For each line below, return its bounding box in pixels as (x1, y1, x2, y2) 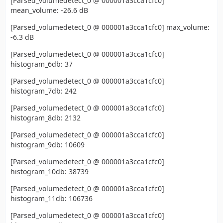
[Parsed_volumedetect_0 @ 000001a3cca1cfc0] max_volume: (10, 22, 210, 32)
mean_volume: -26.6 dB (10, 5, 88, 15)
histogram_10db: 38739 (10, 167, 89, 176)
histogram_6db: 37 (10, 59, 73, 69)
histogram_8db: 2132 (10, 113, 81, 122)
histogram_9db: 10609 (10, 140, 85, 149)
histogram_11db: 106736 (10, 194, 93, 203)
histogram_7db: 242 (10, 86, 77, 96)
